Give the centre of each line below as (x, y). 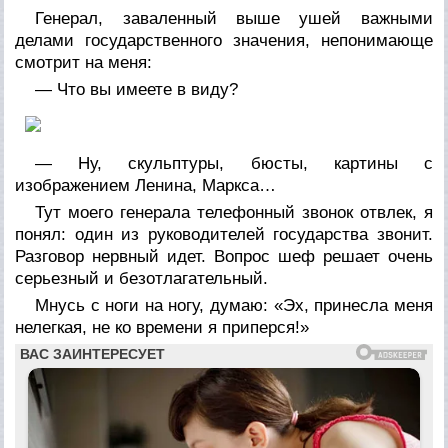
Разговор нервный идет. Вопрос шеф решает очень (224, 256)
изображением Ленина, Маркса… (146, 185)
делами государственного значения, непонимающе (224, 40)
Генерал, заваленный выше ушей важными (234, 18)
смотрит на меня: (84, 62)
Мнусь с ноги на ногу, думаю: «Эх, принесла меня (234, 305)
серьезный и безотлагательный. (142, 278)
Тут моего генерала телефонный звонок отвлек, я (234, 212)
